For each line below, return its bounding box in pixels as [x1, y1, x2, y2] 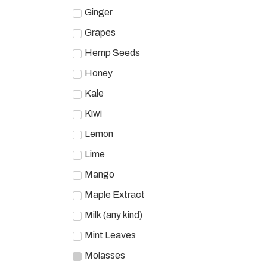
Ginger [85, 7, 113, 17]
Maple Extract [85, 189, 145, 200]
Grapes [85, 27, 116, 38]
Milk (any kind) [85, 209, 142, 220]
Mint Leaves [85, 229, 136, 240]
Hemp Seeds [85, 47, 140, 58]
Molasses [85, 250, 125, 260]
